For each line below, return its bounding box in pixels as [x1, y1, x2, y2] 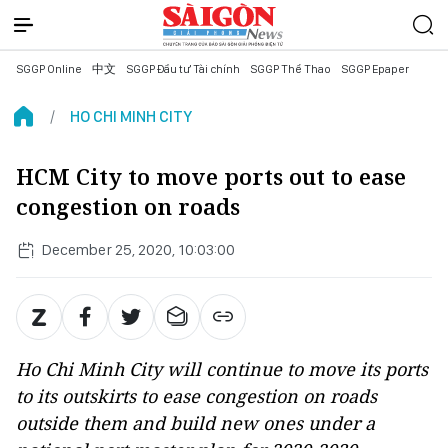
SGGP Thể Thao [250, 62, 331, 76]
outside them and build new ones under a [16, 411, 375, 435]
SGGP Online [16, 62, 82, 76]
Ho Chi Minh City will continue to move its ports [16, 357, 428, 381]
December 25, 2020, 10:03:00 [42, 240, 235, 259]
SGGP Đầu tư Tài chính [126, 62, 240, 76]
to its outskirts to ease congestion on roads [16, 384, 377, 408]
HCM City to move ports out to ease [16, 162, 406, 191]
